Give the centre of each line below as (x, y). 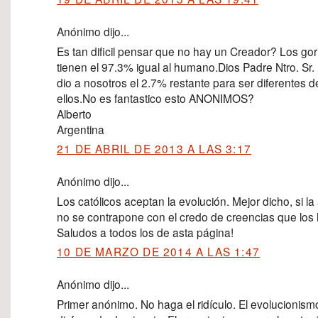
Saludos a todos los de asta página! (145, 232)
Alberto (74, 113)
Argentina (81, 129)
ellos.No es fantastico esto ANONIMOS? (155, 98)
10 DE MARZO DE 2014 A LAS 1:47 (158, 251)
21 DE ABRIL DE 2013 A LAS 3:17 (154, 148)
